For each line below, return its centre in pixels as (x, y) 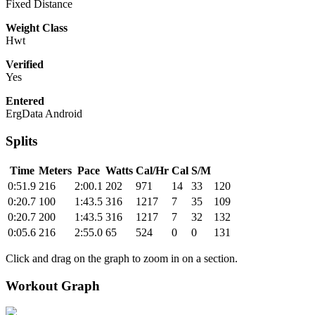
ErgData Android (44, 114)
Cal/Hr (152, 170)
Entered (25, 101)
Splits (21, 141)
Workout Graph (53, 285)
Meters (55, 170)
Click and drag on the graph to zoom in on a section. (122, 258)
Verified (25, 65)
